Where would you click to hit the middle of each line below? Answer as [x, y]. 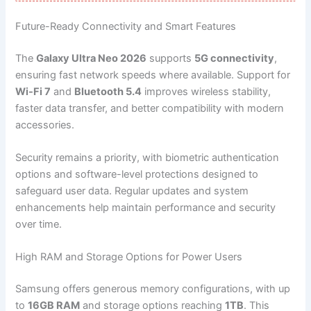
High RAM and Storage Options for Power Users [129, 257]
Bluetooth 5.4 [108, 91]
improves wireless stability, [207, 91]
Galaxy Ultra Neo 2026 [92, 58]
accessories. [45, 125]
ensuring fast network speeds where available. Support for [153, 75]
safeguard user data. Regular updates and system [132, 191]
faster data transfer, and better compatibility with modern [150, 108]
